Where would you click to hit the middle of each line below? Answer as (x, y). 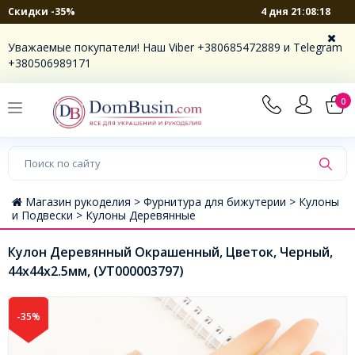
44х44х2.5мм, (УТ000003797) (96, 271)
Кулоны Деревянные (141, 215)
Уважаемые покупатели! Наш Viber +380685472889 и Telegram (175, 47)
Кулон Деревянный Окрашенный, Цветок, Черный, (170, 252)
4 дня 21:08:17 (296, 11)
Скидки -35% (42, 11)
